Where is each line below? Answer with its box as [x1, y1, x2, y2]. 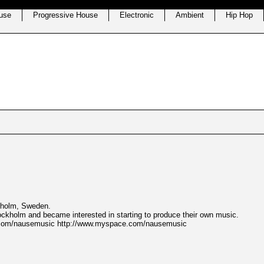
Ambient [176, 11, 204, 19]
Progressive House [33, 11, 98, 19]
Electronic [120, 11, 154, 19]
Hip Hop [226, 11, 253, 19]
